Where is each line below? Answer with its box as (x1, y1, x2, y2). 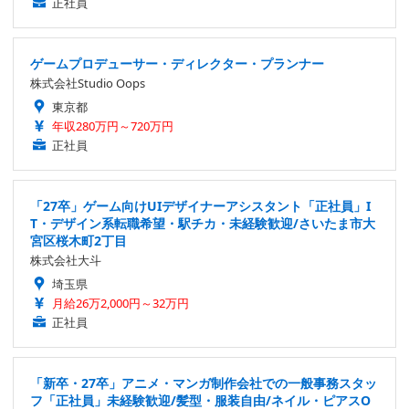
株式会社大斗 (30, 252, 101, 269)
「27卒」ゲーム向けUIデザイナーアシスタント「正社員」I (30, 197, 371, 215)
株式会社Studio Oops (30, 75, 145, 92)
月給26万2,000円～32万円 (52, 295, 189, 312)
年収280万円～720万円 (52, 118, 173, 135)
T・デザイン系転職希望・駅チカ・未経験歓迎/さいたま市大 (30, 215, 375, 233)
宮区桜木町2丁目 (30, 232, 127, 250)
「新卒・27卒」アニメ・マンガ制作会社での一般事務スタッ (30, 374, 377, 393)
